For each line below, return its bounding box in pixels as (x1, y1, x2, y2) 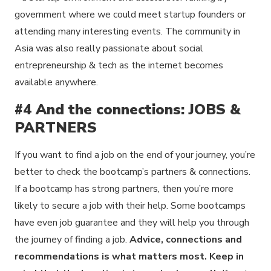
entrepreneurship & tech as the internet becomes (15, 58, 223, 72)
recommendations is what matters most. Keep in (15, 249, 244, 263)
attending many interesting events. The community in (15, 24, 240, 38)
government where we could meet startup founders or (15, 7, 246, 21)
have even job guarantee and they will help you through (15, 215, 249, 229)
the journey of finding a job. (15, 232, 129, 246)
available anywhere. (15, 75, 98, 89)
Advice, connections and (129, 232, 242, 246)
